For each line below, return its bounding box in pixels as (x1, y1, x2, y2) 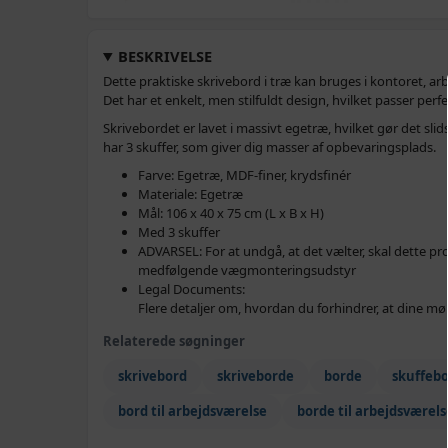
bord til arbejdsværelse (118, 402, 267, 420)
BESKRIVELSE (118, 46, 213, 66)
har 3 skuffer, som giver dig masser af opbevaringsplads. (103, 138, 436, 156)
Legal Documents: (138, 280, 245, 298)
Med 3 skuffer (138, 223, 220, 241)
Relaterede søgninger (103, 332, 245, 350)
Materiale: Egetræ (138, 185, 243, 203)
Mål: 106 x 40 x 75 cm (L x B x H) (138, 204, 324, 222)
